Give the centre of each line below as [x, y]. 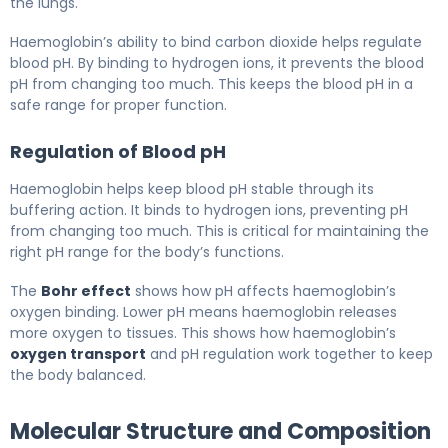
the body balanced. [78, 374]
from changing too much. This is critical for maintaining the [219, 230]
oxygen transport [78, 353]
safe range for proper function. [118, 104]
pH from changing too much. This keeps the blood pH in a [211, 83]
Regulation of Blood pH [118, 151]
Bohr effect [86, 290]
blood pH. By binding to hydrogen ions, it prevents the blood [217, 62]
